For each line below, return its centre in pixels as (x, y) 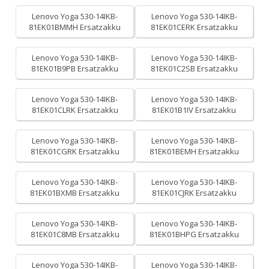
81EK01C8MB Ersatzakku (75, 234)
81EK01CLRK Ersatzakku (75, 110)
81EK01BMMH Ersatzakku (75, 27)
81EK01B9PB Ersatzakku (75, 68)
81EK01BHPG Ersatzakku (194, 234)
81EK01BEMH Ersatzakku (194, 151)
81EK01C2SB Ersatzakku (194, 68)
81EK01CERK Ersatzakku (194, 27)
